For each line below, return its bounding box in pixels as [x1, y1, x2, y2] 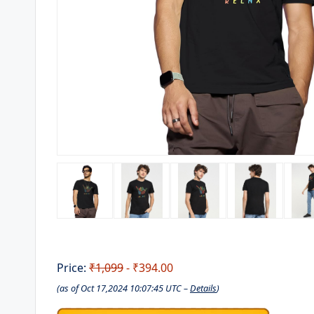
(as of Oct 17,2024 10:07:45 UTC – [57, 282, 190, 294]
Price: [57, 260, 89, 275]
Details [190, 282, 217, 294]
